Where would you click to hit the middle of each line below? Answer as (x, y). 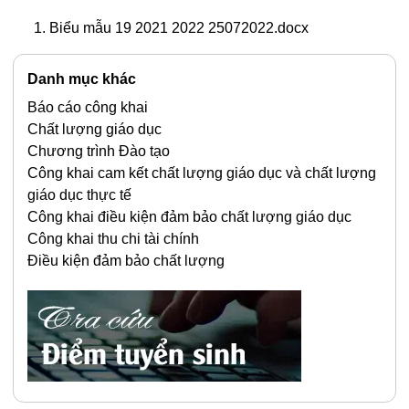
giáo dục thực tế (79, 194)
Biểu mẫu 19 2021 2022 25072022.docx (179, 27)
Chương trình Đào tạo (99, 151)
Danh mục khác (82, 79)
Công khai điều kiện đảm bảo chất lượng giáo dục (189, 216)
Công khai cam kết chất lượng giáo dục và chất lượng (202, 173)
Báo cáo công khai (88, 107)
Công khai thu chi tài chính (113, 238)
